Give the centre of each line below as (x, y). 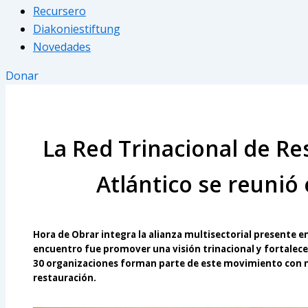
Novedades (62, 47)
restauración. (65, 278)
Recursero (59, 11)
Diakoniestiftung (77, 29)
